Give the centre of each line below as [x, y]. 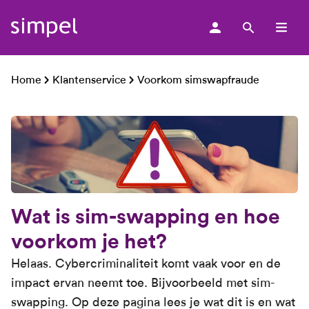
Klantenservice [89, 80]
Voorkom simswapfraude [198, 80]
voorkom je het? [89, 241]
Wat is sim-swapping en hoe [146, 217]
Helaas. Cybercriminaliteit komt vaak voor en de [146, 263]
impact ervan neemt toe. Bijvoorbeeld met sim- [143, 283]
